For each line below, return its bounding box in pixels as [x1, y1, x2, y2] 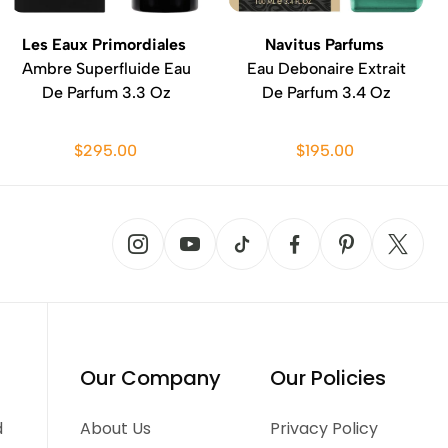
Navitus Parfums [264, 35, 388, 54]
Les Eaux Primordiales [22, 35, 190, 54]
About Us [80, 417, 152, 440]
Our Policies [269, 364, 386, 392]
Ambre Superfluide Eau [21, 59, 191, 78]
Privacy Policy [269, 417, 378, 440]
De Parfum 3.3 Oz [41, 83, 171, 102]
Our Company [80, 364, 222, 392]
